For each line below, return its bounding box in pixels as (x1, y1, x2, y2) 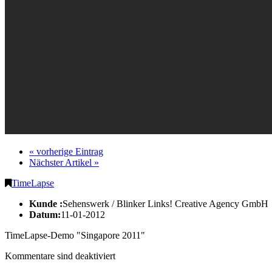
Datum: (29, 209, 61, 220)
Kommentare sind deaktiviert (5, 250, 115, 261)
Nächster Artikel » (29, 157, 99, 168)
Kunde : (29, 198, 63, 209)
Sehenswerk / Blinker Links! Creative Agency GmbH (63, 198, 268, 209)
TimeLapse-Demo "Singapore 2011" (5, 229, 145, 240)
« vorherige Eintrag (29, 146, 103, 157)
